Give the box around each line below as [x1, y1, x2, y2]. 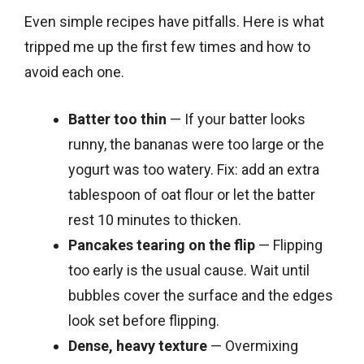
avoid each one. [24, 63, 124, 80]
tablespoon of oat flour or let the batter [68, 185, 315, 203]
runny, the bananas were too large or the [68, 135, 324, 153]
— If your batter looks [167, 110, 305, 128]
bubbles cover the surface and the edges [68, 286, 333, 304]
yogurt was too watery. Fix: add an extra [68, 160, 319, 178]
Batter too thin [68, 110, 167, 128]
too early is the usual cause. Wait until [68, 261, 310, 279]
